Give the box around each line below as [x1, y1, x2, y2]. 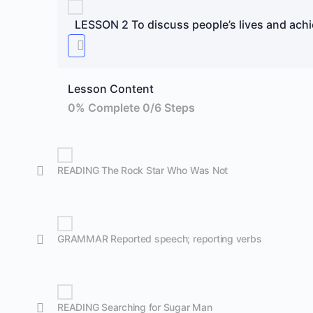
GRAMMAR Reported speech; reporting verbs [57, 233, 262, 245]
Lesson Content [68, 82, 154, 96]
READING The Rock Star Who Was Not [57, 164, 228, 176]
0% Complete [68, 101, 143, 115]
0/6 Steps [143, 101, 195, 115]
